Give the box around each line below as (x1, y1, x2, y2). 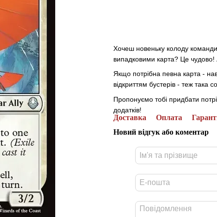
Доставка (113, 113, 146, 122)
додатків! (113, 106, 141, 114)
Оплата (156, 113, 182, 122)
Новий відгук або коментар (113, 127, 209, 136)
